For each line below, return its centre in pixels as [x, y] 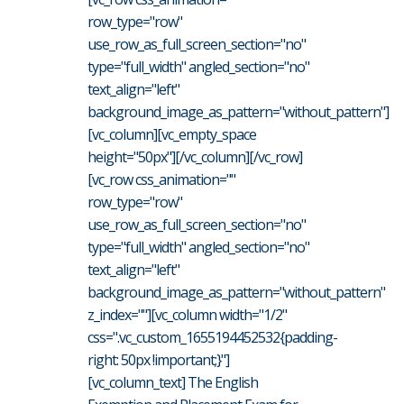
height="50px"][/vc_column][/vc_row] [195, 156]
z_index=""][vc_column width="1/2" [187, 314]
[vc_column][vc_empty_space [172, 134]
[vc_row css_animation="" [161, 179]
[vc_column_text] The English [173, 382]
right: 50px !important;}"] [158, 359]
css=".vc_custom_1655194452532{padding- [212, 337]
